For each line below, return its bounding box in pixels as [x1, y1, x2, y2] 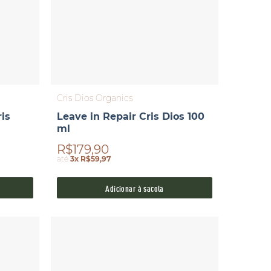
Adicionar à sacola [105, 182, 164, 194]
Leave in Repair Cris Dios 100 [57, 111, 205, 123]
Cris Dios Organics [57, 93, 133, 104]
